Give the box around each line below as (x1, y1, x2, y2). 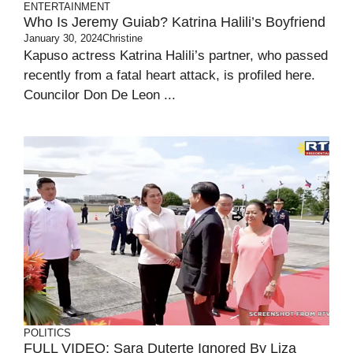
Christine (102, 32, 143, 44)
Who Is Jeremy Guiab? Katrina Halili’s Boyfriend (24, 14, 325, 30)
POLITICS (24, 327, 71, 339)
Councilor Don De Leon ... (24, 87, 176, 102)
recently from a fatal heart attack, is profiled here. (24, 68, 315, 83)
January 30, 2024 (24, 32, 102, 44)
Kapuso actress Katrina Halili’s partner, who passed (24, 48, 328, 63)
